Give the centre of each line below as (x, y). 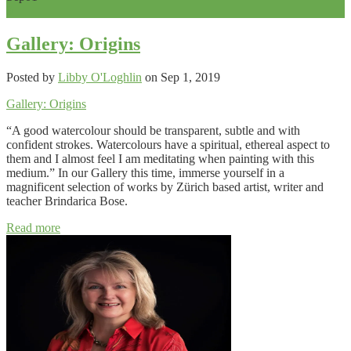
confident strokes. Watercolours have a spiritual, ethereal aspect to (168, 144)
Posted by (32, 77)
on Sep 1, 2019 (181, 77)
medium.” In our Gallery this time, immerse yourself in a (145, 172)
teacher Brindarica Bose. (67, 201)
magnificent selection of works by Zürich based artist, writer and (165, 186)
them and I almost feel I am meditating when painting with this (160, 158)
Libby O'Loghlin (100, 77)
